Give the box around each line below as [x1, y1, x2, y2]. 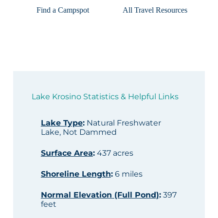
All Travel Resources [123, 6, 188, 15]
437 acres [94, 148, 133, 158]
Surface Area [40, 148, 93, 158]
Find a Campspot [36, 6, 90, 15]
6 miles [112, 169, 143, 179]
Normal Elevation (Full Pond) [40, 190, 159, 200]
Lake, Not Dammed [40, 127, 117, 137]
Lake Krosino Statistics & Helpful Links [32, 92, 179, 102]
